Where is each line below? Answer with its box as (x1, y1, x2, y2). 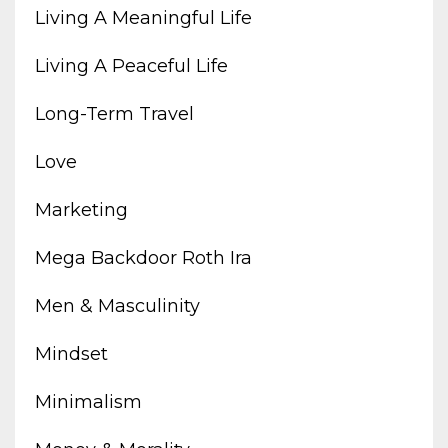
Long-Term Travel (35, 102, 194, 125)
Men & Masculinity (35, 294, 200, 317)
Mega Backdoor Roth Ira (35, 246, 252, 269)
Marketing (35, 198, 128, 221)
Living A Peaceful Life (35, 54, 228, 77)
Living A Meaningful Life (35, 6, 252, 29)
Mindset (35, 342, 108, 365)
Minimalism (35, 390, 142, 413)
